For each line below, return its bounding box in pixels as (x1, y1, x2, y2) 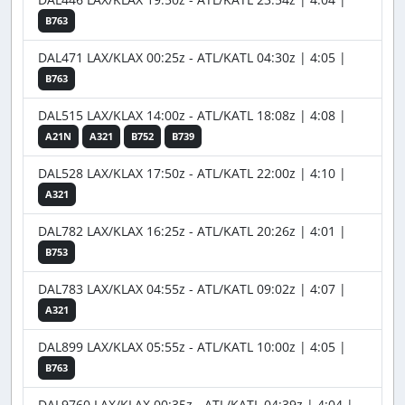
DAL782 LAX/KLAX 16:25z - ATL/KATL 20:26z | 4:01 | (38, 222, 346, 240)
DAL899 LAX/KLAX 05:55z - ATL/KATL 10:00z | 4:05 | (38, 338, 346, 356)
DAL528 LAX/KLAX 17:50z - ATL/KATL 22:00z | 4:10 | (38, 165, 346, 183)
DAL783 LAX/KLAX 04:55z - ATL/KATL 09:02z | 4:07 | (38, 280, 346, 298)
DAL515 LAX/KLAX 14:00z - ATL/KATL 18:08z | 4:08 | (38, 107, 346, 125)
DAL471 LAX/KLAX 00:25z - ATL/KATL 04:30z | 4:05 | (38, 49, 346, 67)
